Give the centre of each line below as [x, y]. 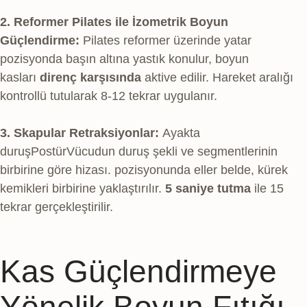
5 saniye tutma [208, 189]
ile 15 [267, 189]
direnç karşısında [90, 78]
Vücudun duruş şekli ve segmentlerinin [172, 152]
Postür [49, 152]
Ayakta [180, 133]
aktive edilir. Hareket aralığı [217, 78]
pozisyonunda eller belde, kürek [199, 170]
